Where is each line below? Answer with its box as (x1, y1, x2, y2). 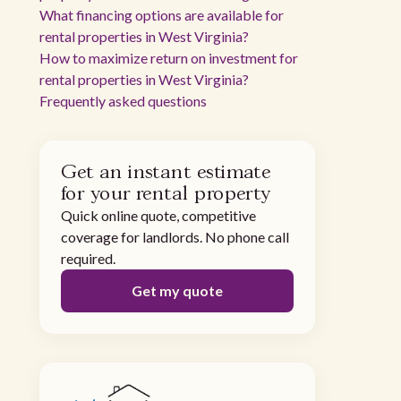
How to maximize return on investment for (39, 49, 298, 66)
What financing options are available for (39, 6, 284, 23)
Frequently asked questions (39, 92, 207, 109)
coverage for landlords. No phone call (61, 228, 289, 245)
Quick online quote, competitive (61, 207, 256, 224)
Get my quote (132, 282, 223, 299)
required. (61, 250, 115, 267)
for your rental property (61, 185, 271, 203)
